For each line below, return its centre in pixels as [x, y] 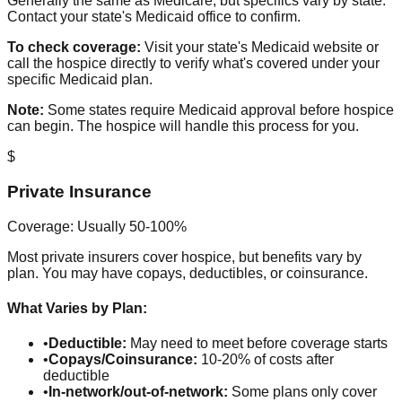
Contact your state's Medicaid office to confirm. [154, 17]
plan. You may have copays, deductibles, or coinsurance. [188, 273]
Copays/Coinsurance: [123, 360]
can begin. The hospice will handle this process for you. [183, 127]
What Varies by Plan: [77, 309]
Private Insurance [79, 192]
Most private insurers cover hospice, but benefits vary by [184, 257]
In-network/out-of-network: [138, 392]
